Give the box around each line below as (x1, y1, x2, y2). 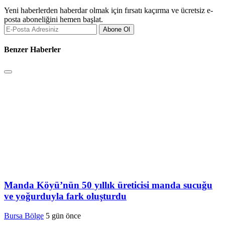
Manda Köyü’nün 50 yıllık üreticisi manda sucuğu (4, 180, 212, 191)
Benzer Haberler (4, 45, 61, 54)
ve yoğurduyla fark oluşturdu (4, 191, 127, 202)
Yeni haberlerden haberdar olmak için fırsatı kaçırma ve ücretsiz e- (4, 6, 213, 15)
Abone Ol (103, 25, 130, 33)
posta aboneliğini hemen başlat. (4, 15, 103, 24)
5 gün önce (46, 211, 81, 220)
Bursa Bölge (4, 211, 44, 220)
